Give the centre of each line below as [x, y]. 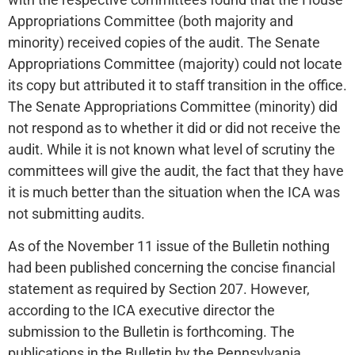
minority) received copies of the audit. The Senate [164, 42]
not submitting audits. [76, 213]
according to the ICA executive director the [141, 311]
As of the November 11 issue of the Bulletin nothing [169, 246]
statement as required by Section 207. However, [159, 289]
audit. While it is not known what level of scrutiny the [172, 149]
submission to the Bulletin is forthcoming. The [151, 332]
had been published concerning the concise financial [172, 268]
